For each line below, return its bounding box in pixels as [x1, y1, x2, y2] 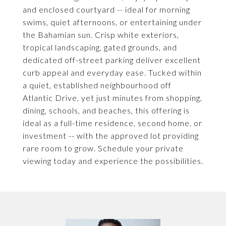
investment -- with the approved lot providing [23, 131, 199, 140]
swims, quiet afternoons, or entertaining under [23, 17, 202, 27]
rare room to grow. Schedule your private [23, 143, 184, 153]
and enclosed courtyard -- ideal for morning [23, 5, 190, 14]
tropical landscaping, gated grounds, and [23, 42, 177, 52]
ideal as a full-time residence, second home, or [23, 118, 202, 128]
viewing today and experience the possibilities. [23, 156, 203, 165]
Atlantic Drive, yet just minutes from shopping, [23, 93, 202, 102]
